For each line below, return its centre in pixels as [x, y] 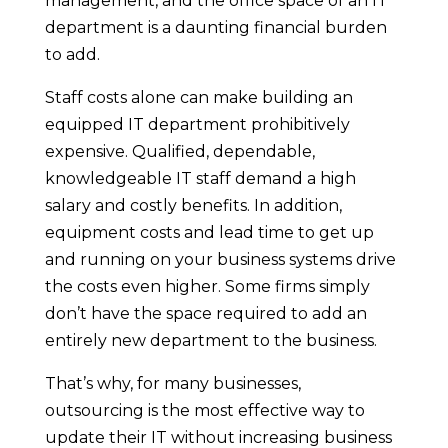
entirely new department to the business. [210, 340]
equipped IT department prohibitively [197, 124]
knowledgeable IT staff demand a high [200, 178]
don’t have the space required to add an [205, 313]
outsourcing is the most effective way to [204, 410]
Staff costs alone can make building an [198, 97]
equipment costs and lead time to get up [209, 232]
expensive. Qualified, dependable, [179, 151]
